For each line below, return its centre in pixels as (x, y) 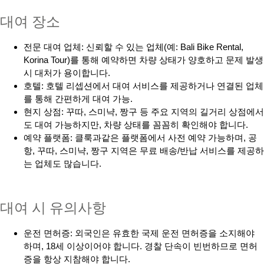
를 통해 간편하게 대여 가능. (78, 98)
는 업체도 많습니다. (62, 163)
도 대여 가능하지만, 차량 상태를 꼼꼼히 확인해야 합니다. (136, 124)
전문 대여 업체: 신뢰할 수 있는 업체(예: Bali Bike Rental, (133, 47)
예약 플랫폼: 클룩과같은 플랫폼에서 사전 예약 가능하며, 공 (140, 137)
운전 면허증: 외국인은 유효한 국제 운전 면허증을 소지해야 (139, 233)
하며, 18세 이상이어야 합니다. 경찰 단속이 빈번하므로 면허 (141, 246)
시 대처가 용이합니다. (67, 72)
